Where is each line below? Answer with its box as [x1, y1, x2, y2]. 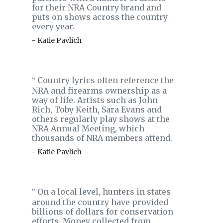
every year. [32, 21, 75, 31]
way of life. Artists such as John [32, 95, 158, 105]
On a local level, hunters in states [35, 187, 171, 197]
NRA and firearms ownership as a [32, 86, 167, 96]
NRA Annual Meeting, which [32, 123, 144, 133]
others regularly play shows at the [32, 114, 170, 124]
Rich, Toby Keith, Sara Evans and [32, 105, 162, 114]
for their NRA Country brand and [32, 2, 161, 12]
